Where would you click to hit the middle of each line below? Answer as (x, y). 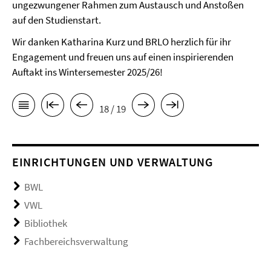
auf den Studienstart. (57, 20)
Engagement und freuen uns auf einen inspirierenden (123, 57)
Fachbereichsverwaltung (76, 241)
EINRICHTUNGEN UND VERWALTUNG (113, 162)
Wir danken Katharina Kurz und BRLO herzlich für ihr (122, 42)
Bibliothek (46, 223)
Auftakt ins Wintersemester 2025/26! (87, 72)
